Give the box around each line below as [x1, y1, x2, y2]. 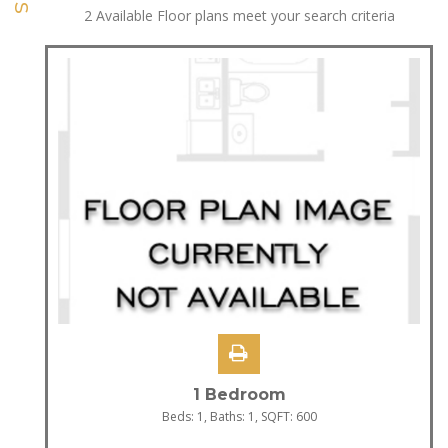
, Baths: [203, 407, 248, 425]
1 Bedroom [192, 384, 286, 404]
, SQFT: [254, 407, 296, 425]
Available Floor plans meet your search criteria [91, 6, 395, 26]
